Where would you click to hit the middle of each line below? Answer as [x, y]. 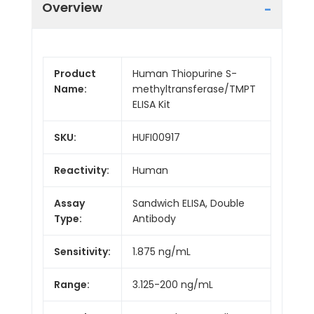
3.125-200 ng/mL [173, 284]
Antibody [154, 218]
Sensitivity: [82, 251]
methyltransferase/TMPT [194, 89]
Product [75, 73]
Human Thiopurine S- [185, 73]
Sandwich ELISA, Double [189, 203]
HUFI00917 [156, 137]
